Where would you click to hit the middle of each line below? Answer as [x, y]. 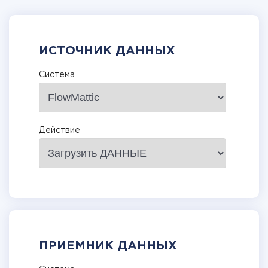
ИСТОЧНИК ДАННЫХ [107, 51]
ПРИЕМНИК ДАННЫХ [108, 246]
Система [57, 75]
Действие [60, 130]
